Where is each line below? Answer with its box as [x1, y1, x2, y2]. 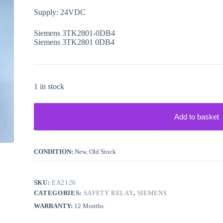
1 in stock [33, 82, 64, 91]
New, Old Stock [74, 148, 116, 156]
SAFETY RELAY [83, 189, 134, 197]
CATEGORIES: [33, 189, 84, 197]
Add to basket [174, 112, 219, 121]
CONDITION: [33, 148, 75, 156]
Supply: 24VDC [33, 8, 86, 17]
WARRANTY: [33, 202, 74, 210]
